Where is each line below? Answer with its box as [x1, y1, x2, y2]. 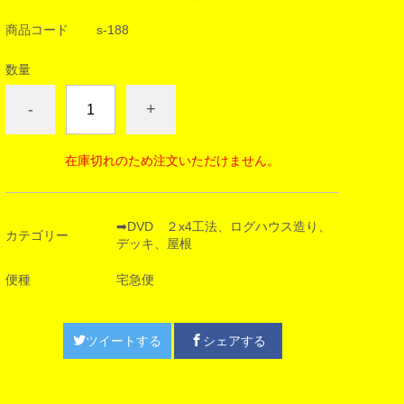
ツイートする [85, 334, 161, 348]
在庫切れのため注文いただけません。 [65, 153, 280, 168]
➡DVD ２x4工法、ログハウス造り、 [116, 219, 331, 234]
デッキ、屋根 [116, 236, 192, 251]
